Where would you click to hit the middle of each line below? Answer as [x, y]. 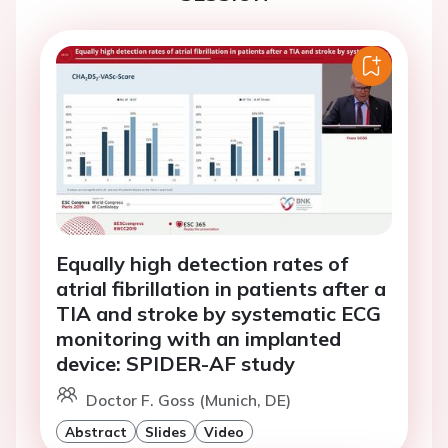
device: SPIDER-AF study [175, 364]
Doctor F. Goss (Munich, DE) [188, 400]
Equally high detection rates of [202, 264]
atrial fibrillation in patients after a [221, 289]
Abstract [96, 432]
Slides [165, 432]
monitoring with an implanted [198, 339]
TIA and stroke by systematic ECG [218, 314]
